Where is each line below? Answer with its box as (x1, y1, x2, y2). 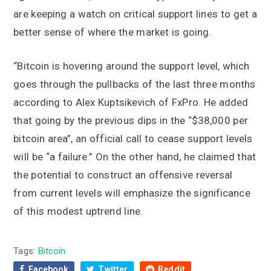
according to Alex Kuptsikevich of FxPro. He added (13, 96, 249, 108)
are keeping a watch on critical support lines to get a (13, 7, 257, 20)
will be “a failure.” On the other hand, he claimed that (13, 150, 256, 163)
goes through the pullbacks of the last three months (13, 77, 256, 90)
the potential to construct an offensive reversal (13, 168, 233, 181)
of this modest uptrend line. (13, 204, 143, 217)
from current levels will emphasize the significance (13, 186, 250, 199)
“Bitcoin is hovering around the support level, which (13, 59, 250, 72)
